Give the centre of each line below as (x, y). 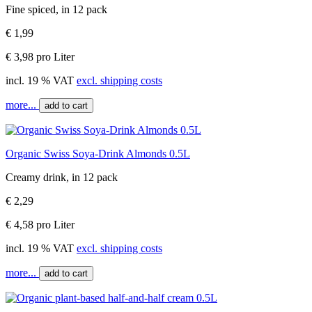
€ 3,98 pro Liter (40, 56)
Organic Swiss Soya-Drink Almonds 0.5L (98, 153)
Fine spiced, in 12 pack (56, 9)
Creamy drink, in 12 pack (62, 177)
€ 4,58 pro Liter (40, 224)
